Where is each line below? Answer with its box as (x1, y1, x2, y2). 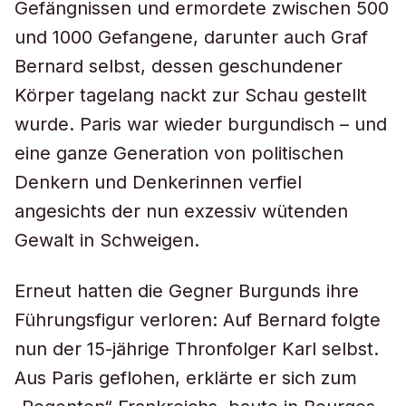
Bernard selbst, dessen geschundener (14, 55, 343, 77)
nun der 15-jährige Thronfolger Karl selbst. (14, 338, 379, 360)
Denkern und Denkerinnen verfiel (14, 171, 302, 193)
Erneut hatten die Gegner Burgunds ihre (14, 280, 359, 302)
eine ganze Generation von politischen (14, 142, 343, 164)
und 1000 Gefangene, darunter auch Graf (14, 26, 368, 48)
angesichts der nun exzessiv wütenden (14, 200, 348, 222)
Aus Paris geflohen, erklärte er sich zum (14, 367, 357, 389)
